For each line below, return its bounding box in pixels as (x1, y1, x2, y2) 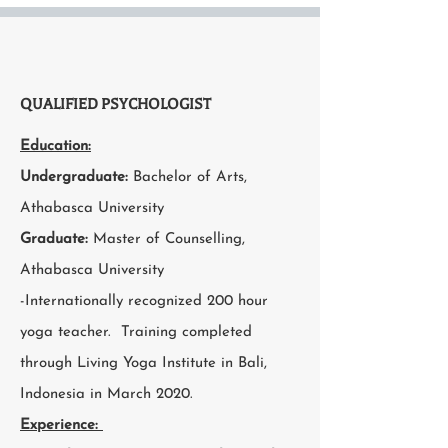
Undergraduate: (20, 170, 133, 185)
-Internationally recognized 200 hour (20, 294, 268, 309)
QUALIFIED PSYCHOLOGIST (20, 95, 211, 113)
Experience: (20, 418, 103, 433)
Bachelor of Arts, (133, 170, 247, 185)
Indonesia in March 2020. (20, 387, 193, 402)
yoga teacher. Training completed (20, 325, 252, 340)
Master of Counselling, (93, 232, 245, 247)
